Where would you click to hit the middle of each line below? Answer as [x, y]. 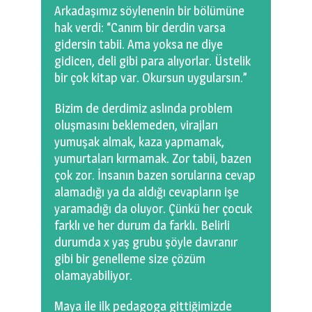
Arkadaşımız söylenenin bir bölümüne [149, 11]
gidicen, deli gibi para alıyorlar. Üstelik [153, 61]
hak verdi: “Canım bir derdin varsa [140, 28]
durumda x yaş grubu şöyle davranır [146, 242]
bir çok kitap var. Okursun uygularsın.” [151, 78]
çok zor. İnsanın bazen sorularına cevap [155, 175]
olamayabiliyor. [93, 276]
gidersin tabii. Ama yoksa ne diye [139, 45]
